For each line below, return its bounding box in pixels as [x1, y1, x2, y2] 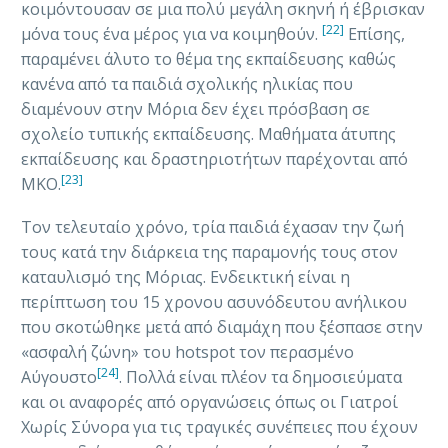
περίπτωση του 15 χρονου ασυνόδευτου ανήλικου [21, 290, 407, 313]
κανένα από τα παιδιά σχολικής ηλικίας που [21, 73, 353, 96]
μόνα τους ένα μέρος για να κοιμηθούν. [21, 23, 322, 46]
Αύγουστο [21, 365, 97, 388]
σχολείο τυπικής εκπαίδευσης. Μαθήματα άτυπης [21, 123, 396, 146]
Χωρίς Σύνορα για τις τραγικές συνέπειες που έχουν [21, 415, 418, 438]
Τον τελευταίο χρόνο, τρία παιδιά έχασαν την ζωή [21, 215, 404, 238]
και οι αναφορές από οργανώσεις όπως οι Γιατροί [21, 390, 398, 413]
